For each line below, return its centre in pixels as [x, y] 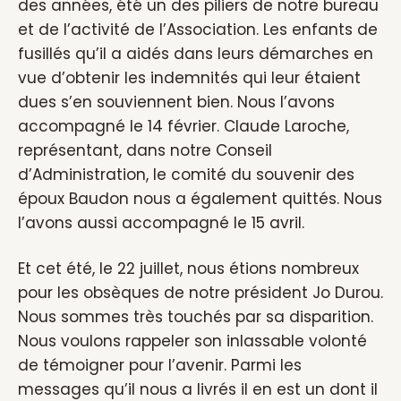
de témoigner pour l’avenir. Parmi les [160, 365]
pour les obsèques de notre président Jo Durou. [200, 293]
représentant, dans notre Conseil [145, 150]
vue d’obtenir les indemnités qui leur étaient [189, 78]
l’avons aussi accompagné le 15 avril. [161, 223]
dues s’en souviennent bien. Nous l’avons [176, 102]
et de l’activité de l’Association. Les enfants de [198, 30]
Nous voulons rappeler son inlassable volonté [192, 341]
